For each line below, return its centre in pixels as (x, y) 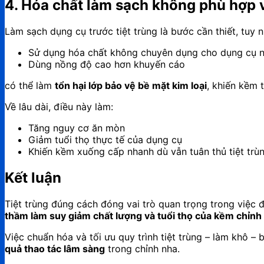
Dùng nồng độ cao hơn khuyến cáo (107, 64)
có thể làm (30, 85)
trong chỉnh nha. (142, 248)
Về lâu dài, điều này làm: (59, 106)
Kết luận (33, 177)
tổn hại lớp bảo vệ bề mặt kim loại (131, 85)
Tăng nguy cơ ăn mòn (77, 128)
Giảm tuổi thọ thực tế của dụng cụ (105, 139)
